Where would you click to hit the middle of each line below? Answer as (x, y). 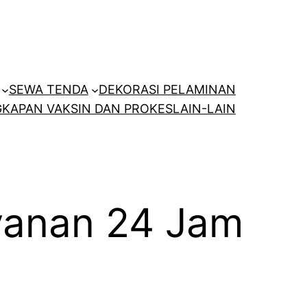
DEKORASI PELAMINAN (167, 90)
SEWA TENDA (48, 90)
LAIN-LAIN (204, 109)
